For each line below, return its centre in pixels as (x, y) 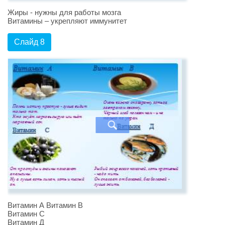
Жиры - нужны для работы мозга (64, 13)
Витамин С (26, 213)
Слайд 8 (29, 42)
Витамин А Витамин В (45, 205)
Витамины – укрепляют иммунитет (67, 21)
